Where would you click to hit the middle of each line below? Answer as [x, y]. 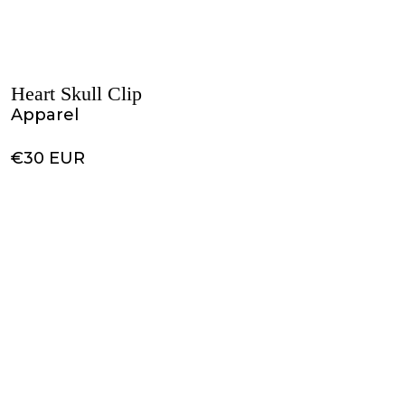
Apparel [45, 115]
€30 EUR [48, 158]
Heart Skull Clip [76, 94]
